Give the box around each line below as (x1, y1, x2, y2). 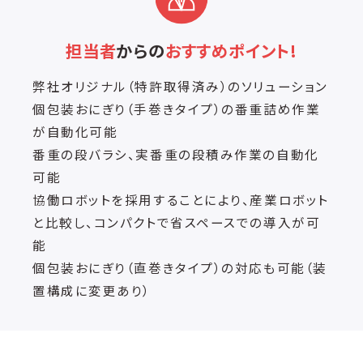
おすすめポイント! (164, 37, 297, 62)
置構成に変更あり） (32, 280, 151, 299)
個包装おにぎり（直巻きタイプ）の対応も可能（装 (32, 258, 327, 276)
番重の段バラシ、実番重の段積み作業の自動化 (32, 144, 319, 163)
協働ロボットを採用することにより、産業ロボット (32, 190, 329, 208)
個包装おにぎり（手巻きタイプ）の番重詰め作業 (32, 99, 321, 117)
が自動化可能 (32, 122, 118, 140)
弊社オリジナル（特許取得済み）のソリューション (32, 76, 328, 95)
